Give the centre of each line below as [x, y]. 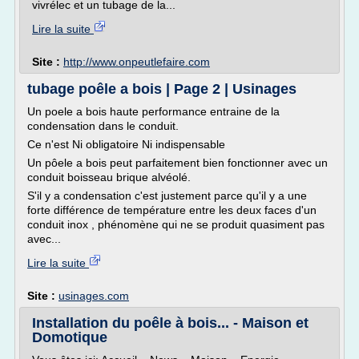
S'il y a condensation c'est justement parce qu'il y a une [167, 196]
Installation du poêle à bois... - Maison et [170, 323]
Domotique [70, 337]
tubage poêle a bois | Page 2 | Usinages [162, 89]
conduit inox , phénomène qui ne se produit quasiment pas [176, 224]
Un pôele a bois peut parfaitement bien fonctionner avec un [177, 163]
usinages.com [94, 296]
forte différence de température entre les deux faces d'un [172, 210]
